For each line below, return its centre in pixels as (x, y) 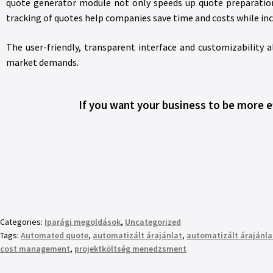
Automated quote (55, 235)
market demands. (42, 62)
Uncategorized (153, 222)
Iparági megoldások (83, 222)
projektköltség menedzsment (130, 248)
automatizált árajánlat (137, 235)
